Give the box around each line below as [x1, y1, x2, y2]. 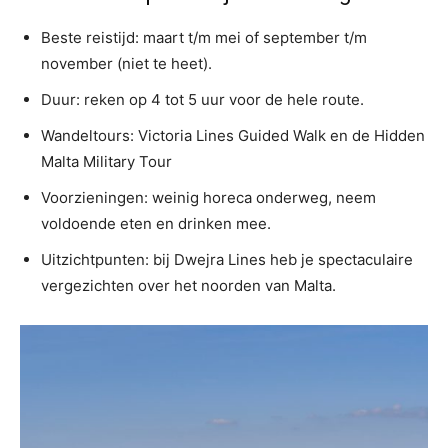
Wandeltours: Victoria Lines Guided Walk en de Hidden [41, 126, 425, 145]
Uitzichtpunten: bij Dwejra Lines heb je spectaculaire [41, 250, 413, 269]
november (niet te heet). [41, 54, 212, 73]
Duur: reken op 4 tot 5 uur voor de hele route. [41, 90, 364, 109]
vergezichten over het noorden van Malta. [41, 276, 336, 295]
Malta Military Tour [41, 152, 172, 171]
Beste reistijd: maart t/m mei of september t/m [41, 28, 367, 47]
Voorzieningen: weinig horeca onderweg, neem [41, 188, 376, 207]
